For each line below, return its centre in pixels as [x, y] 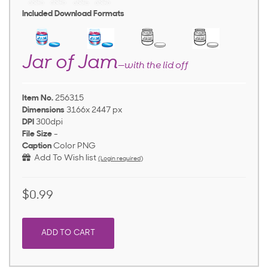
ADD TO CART [68, 233]
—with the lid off [153, 66]
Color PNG [74, 147]
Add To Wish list [63, 159]
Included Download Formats [73, 14]
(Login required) [121, 159]
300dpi [49, 123]
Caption [37, 147]
